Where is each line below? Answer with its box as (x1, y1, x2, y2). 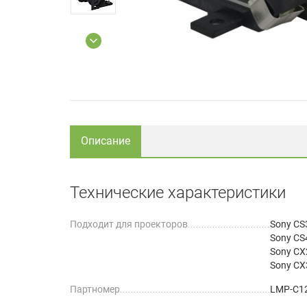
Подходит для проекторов (70, 218, 188, 230)
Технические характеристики (70, 182, 286, 202)
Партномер (70, 283, 120, 295)
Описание (81, 134, 130, 147)
